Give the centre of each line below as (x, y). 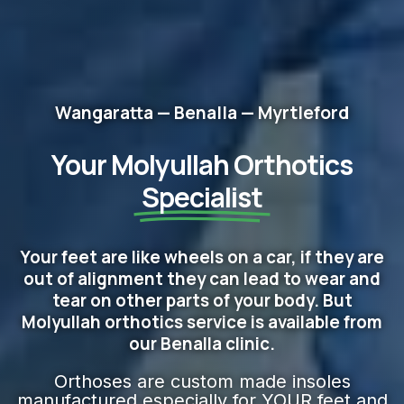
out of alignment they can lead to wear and (202, 279)
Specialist (202, 197)
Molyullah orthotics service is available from (202, 322)
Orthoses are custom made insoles (202, 382)
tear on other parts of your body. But (202, 301)
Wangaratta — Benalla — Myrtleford (202, 113)
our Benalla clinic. (202, 344)
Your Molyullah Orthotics (202, 165)
